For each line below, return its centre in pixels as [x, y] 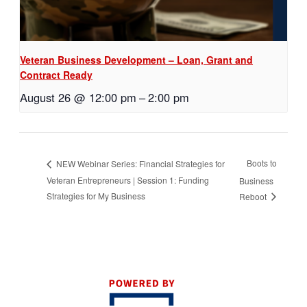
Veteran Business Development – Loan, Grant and [136, 60]
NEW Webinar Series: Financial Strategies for [139, 163]
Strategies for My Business [96, 195]
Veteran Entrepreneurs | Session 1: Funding [128, 180]
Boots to [262, 163]
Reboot [254, 196]
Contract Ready [56, 75]
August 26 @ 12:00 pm [78, 98]
